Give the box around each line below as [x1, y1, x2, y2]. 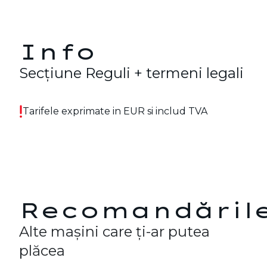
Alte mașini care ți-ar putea [19, 222, 210, 240]
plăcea [19, 241, 65, 259]
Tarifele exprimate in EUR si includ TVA [23, 105, 207, 117]
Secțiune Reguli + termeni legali [19, 64, 244, 82]
